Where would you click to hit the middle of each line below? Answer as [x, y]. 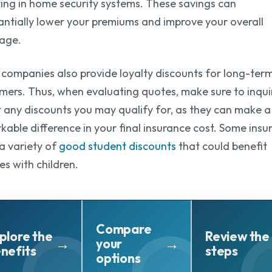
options [118, 258]
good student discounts [117, 146]
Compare [124, 229]
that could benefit [222, 146]
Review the [237, 236]
